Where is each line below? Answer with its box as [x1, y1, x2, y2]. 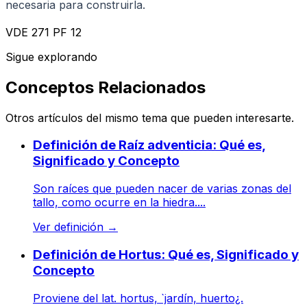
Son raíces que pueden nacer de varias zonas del [33, 182, 291, 196]
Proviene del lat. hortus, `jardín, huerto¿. [33, 291, 243, 305]
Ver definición [33, 220, 107, 234]
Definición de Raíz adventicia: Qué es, [33, 137, 266, 153]
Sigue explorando [5, 49, 97, 64]
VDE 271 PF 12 [5, 25, 82, 39]
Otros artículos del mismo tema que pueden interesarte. [5, 110, 294, 125]
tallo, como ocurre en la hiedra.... [33, 195, 206, 210]
